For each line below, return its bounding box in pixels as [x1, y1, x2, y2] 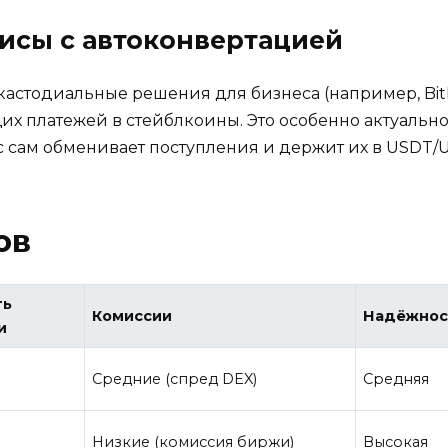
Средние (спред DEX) [92, 370, 258, 389]
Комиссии [92, 307, 173, 326]
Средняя [363, 370, 430, 389]
